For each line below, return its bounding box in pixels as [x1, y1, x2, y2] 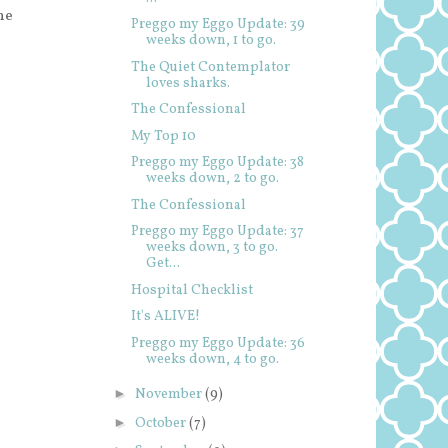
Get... [145, 254, 180, 273]
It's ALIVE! [130, 307, 200, 326]
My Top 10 [130, 126, 196, 146]
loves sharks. [145, 73, 230, 93]
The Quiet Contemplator [130, 57, 290, 77]
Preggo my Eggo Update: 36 [130, 333, 305, 353]
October [134, 413, 189, 433]
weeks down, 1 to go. [145, 31, 276, 50]
